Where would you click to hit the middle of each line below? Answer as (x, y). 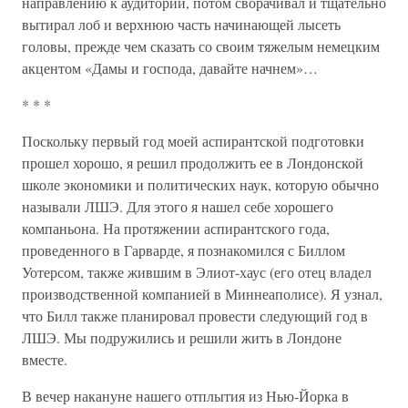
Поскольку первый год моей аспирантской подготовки (193, 141)
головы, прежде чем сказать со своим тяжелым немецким (201, 46)
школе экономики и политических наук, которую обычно (200, 184)
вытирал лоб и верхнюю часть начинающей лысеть (181, 24)
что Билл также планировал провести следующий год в (195, 316)
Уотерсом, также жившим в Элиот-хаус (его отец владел (197, 272)
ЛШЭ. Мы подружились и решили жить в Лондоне (182, 337)
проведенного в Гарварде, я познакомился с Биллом (184, 250)
